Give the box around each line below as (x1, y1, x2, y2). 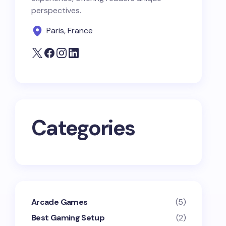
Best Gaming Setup (31, 212, 105, 223)
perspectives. (31, 5, 81, 16)
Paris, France (46, 25, 93, 36)
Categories (31, 114, 135, 142)
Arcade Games (31, 197, 88, 207)
